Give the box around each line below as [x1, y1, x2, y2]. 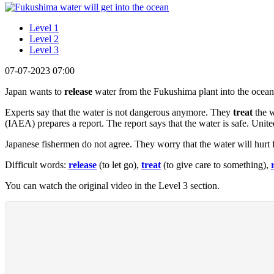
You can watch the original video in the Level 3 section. [5, 180, 220, 191]
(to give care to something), [161, 159, 271, 170]
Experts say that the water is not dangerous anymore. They [5, 106, 233, 117]
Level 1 [29, 22, 59, 33]
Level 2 [29, 33, 59, 44]
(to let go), [97, 159, 141, 170]
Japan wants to [5, 86, 64, 97]
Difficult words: [5, 159, 68, 170]
